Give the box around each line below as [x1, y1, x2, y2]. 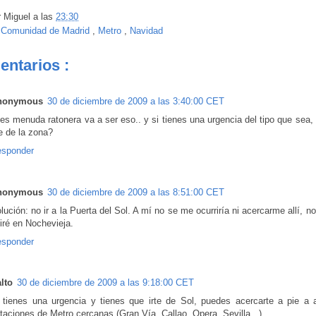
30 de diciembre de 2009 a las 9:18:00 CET [17, 276, 194, 288]
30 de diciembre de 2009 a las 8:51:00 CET [47, 186, 224, 197]
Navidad [130, 25, 163, 37]
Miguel [4, 11, 33, 23]
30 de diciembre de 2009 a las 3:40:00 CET [47, 96, 224, 107]
